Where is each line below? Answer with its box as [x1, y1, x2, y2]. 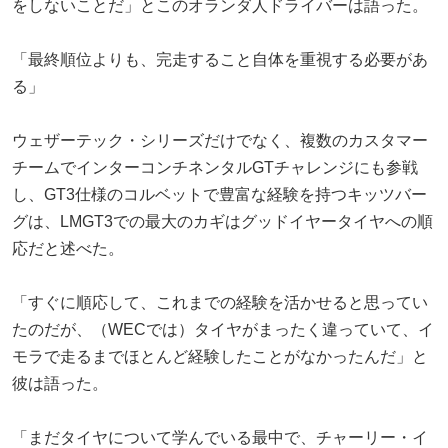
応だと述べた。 [12, 239, 124, 257]
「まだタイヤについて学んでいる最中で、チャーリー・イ [12, 428, 428, 446]
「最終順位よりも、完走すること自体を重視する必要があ [12, 50, 428, 68]
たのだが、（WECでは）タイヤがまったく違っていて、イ [12, 320, 434, 338]
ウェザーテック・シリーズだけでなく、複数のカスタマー [12, 131, 428, 149]
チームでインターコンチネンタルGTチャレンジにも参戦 [12, 158, 418, 176]
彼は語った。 [12, 374, 108, 392]
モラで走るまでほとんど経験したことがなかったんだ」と [12, 347, 428, 365]
